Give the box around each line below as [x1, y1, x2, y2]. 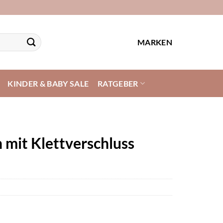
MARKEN [137, 37, 172, 47]
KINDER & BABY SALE [7, 78, 89, 88]
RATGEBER [98, 78, 138, 88]
